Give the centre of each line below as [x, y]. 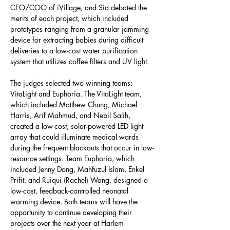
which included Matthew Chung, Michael [75, 104]
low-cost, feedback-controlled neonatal [70, 191]
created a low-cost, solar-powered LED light [78, 126]
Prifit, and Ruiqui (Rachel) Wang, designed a [80, 180]
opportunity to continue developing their [72, 212]
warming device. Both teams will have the [75, 202]
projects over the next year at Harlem [68, 223]
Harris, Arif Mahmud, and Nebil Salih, [71, 115]
